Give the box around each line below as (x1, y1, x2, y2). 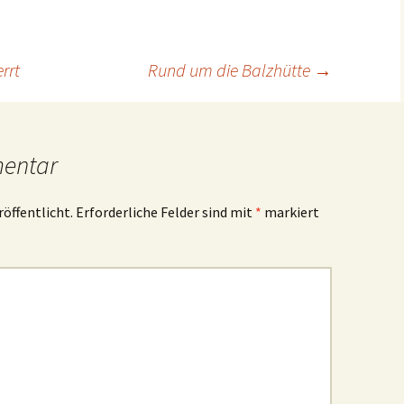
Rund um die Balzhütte (148, 58, 314, 81)
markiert (262, 202, 319, 221)
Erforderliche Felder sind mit (76, 202, 255, 221)
